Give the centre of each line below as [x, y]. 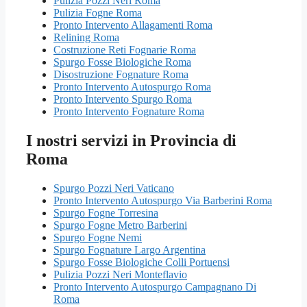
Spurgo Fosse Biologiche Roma [122, 62]
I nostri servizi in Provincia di [131, 141]
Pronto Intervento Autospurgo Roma [132, 87]
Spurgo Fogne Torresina [106, 212]
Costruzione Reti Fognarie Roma [125, 50]
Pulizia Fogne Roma [98, 13]
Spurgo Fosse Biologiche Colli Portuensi [142, 262]
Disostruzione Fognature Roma [121, 75]
